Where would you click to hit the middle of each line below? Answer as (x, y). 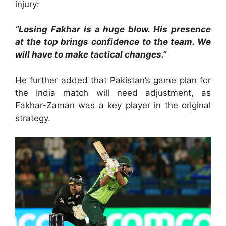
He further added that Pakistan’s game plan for (113, 80)
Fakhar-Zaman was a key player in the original (113, 105)
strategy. (33, 118)
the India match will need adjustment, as (113, 93)
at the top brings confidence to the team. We (113, 42)
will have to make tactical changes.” (91, 55)
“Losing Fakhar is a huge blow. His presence (113, 30)
